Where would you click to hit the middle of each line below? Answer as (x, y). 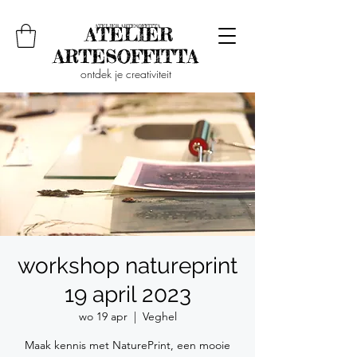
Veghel (159, 316)
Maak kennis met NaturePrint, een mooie (127, 345)
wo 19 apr (103, 316)
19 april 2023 (127, 294)
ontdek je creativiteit (126, 74)
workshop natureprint (127, 266)
